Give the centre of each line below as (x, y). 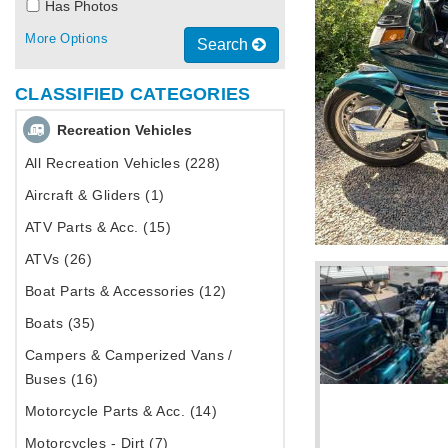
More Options (66, 38)
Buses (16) (62, 378)
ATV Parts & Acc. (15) (98, 226)
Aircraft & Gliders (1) (95, 194)
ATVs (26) (59, 258)
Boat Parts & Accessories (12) (126, 290)
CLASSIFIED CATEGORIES (133, 94)
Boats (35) (60, 322)
